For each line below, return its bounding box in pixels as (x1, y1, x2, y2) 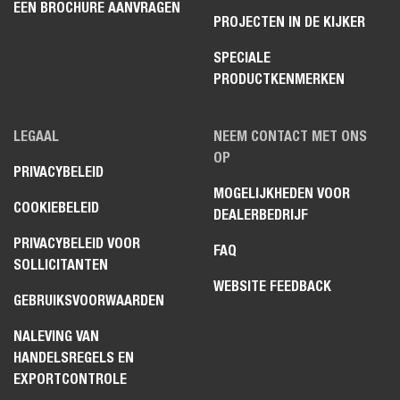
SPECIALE (213, 48, 271, 66)
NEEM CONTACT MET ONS (213, 127, 367, 145)
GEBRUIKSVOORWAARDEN (13, 291, 164, 309)
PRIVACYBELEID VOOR (13, 234, 140, 252)
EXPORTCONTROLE (13, 370, 127, 387)
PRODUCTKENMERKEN (213, 70, 345, 87)
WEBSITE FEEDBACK (213, 277, 331, 295)
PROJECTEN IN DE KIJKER (213, 12, 365, 30)
